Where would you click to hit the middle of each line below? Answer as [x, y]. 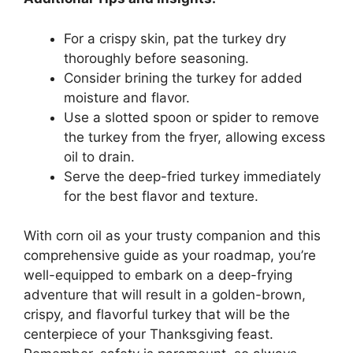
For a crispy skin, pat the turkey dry [175, 38]
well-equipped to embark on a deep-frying [158, 275]
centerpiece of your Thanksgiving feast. [149, 334]
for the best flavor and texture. [161, 196]
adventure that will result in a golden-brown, [165, 295]
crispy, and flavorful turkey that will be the [157, 315]
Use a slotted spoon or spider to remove [191, 117]
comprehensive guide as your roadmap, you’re [170, 256]
